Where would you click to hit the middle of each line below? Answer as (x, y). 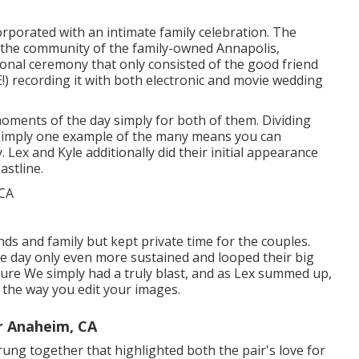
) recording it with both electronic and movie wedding (164, 80)
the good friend (271, 64)
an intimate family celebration (177, 32)
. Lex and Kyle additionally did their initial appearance (160, 152)
